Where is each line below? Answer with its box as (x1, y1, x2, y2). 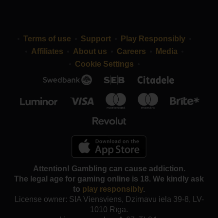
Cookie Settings (74, 60, 134, 69)
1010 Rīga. (90, 205, 128, 214)
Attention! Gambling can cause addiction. (33, 164, 185, 173)
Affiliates (31, 47, 63, 56)
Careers (116, 47, 146, 56)
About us (73, 47, 107, 56)
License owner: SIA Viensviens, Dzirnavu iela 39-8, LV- (14, 195, 204, 204)
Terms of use (23, 35, 71, 43)
